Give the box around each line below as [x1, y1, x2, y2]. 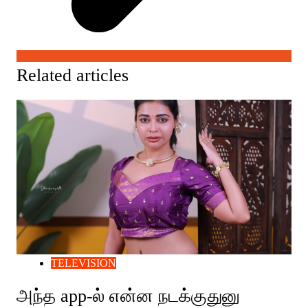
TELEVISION [50, 257, 116, 269]
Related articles [16, 65, 129, 86]
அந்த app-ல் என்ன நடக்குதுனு [16, 286, 240, 307]
